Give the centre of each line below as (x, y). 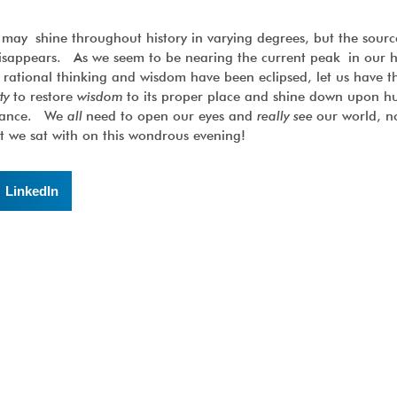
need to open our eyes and (171, 116)
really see (287, 116)
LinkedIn (31, 191)
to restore (45, 97)
